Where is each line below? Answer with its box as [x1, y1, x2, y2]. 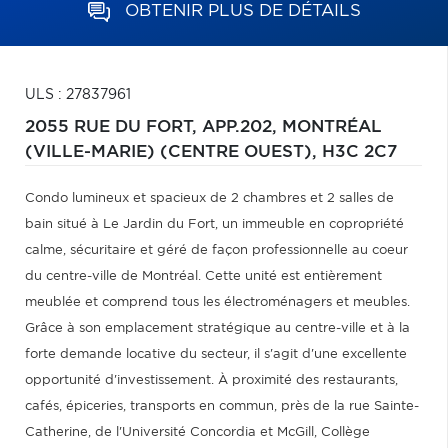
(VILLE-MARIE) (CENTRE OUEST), [25, 144, 322, 160]
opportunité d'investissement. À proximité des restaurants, [25, 374, 398, 387]
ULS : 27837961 [25, 88, 131, 102]
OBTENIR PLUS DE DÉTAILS [124, 2, 361, 19]
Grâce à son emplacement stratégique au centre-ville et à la [25, 322, 410, 335]
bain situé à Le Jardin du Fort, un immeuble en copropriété [25, 218, 404, 231]
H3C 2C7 [322, 144, 397, 160]
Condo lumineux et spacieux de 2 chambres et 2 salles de [25, 192, 394, 205]
